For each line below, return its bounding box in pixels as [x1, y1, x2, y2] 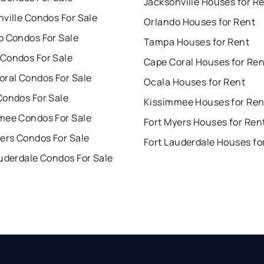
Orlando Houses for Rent [144, 15, 256, 29]
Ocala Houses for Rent [144, 75, 246, 89]
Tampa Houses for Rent [144, 35, 250, 49]
